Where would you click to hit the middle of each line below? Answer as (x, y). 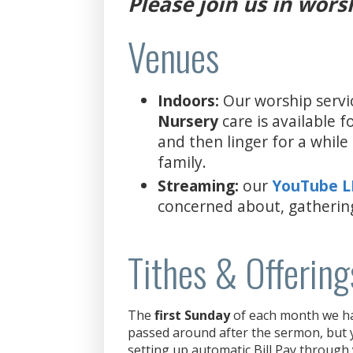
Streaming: (199, 186)
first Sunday (192, 316)
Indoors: (189, 101)
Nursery (190, 121)
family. (182, 162)
